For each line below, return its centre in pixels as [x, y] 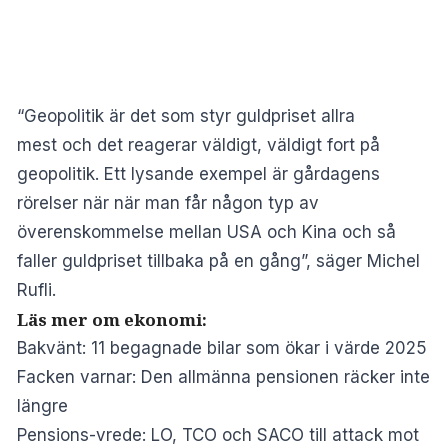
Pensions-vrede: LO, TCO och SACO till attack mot [218, 435]
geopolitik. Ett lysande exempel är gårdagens [198, 174]
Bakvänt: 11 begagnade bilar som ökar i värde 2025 [222, 348]
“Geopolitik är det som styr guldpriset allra [186, 116]
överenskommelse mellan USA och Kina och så [206, 232]
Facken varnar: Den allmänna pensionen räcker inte [223, 377]
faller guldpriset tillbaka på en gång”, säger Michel [218, 261]
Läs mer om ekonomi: [112, 320]
